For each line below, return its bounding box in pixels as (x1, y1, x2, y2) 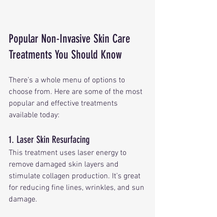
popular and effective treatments (9, 98, 120, 108)
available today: (9, 110, 60, 120)
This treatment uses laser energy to (9, 148, 128, 158)
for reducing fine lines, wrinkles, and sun (9, 183, 146, 193)
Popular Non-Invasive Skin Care (9, 31, 133, 46)
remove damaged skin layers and (9, 159, 121, 170)
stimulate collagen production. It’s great (9, 171, 142, 181)
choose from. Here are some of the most (9, 87, 144, 97)
